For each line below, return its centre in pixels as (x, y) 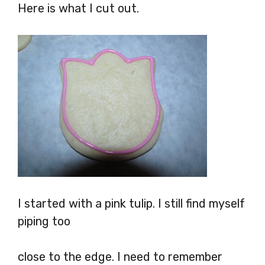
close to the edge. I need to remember (120, 256)
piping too (46, 221)
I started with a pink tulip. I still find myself (131, 203)
